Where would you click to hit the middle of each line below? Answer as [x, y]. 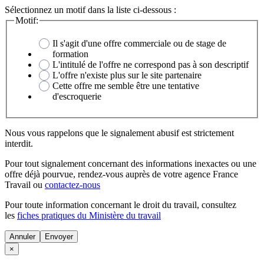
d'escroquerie [77, 97]
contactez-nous [72, 185]
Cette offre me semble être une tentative [126, 86]
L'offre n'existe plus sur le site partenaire [127, 75]
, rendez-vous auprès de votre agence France [156, 174]
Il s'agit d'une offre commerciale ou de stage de [139, 44]
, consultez [217, 205]
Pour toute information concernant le [74, 205]
